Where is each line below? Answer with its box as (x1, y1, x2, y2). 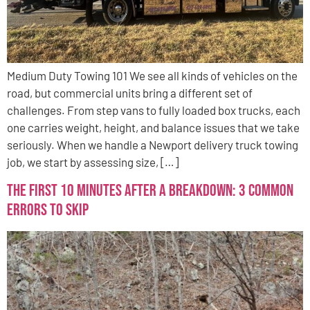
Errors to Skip (7, 199, 89, 220)
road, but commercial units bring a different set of (7, 86, 253, 100)
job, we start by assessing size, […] (7, 155, 179, 170)
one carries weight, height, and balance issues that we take (7, 120, 300, 135)
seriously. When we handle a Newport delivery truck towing (7, 138, 298, 152)
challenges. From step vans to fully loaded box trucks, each (7, 103, 300, 118)
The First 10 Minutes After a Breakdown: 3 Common (7, 180, 293, 201)
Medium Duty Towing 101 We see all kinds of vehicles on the (7, 69, 298, 83)
